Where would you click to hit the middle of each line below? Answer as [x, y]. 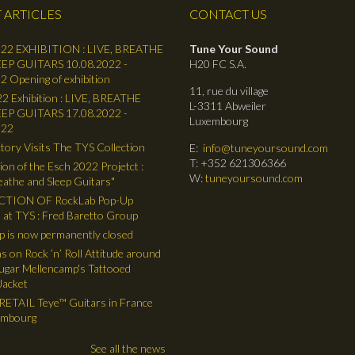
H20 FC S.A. [218, 63]
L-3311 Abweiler [228, 105]
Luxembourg [219, 120]
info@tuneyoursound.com [265, 147]
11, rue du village [229, 90]
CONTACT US [228, 13]
